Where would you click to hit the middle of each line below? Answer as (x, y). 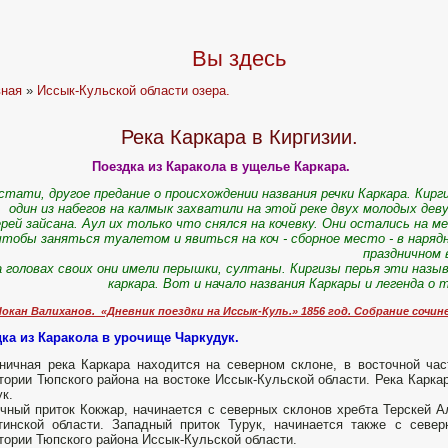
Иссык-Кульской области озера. (134, 90)
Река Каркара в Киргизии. (239, 137)
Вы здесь (239, 58)
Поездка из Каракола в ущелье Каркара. (220, 167)
